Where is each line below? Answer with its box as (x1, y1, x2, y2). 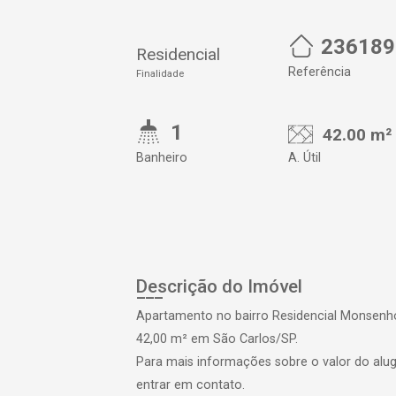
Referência (288, 65, 351, 80)
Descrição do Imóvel (136, 276, 302, 297)
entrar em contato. (136, 377, 245, 392)
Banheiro (136, 150, 187, 165)
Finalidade (136, 68, 184, 80)
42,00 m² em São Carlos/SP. (136, 331, 298, 346)
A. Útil (288, 150, 321, 165)
